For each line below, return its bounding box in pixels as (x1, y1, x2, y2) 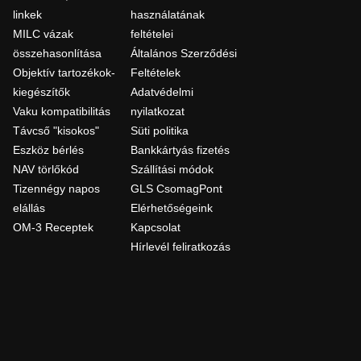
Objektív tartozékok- (13, 66, 116, 80)
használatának (131, 8, 205, 22)
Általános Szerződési (131, 47, 238, 60)
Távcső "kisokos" (13, 124, 100, 138)
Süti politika (131, 124, 189, 138)
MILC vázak (13, 27, 74, 41)
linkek (13, 8, 43, 22)
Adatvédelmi (131, 85, 194, 99)
